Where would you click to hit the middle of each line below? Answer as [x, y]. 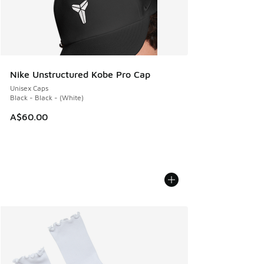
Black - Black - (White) [47, 97]
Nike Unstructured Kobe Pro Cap [80, 74]
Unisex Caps [29, 88]
